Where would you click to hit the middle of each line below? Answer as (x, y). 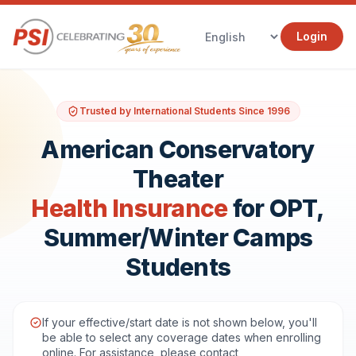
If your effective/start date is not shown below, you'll (180, 322)
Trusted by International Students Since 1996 (184, 111)
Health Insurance (130, 208)
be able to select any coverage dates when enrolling (182, 337)
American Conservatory (178, 149)
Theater (178, 179)
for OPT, (276, 208)
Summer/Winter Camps (178, 238)
